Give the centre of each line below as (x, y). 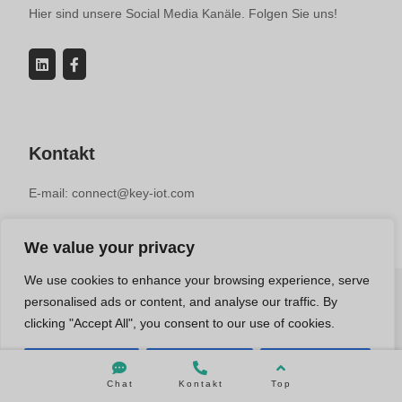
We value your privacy (109, 248)
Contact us (266, 359)
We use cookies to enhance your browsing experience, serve (197, 280)
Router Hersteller (201, 333)
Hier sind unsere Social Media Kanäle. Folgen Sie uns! (184, 14)
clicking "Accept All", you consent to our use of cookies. (179, 323)
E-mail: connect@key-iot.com (112, 193)
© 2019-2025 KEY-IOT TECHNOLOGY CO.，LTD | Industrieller (201, 317)
